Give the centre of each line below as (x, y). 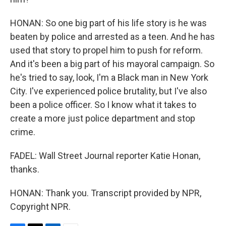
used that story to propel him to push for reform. (106, 50)
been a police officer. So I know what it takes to (103, 105)
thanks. (25, 169)
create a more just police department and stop (103, 118)
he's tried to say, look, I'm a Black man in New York (109, 77)
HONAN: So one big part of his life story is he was (108, 23)
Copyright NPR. (40, 207)
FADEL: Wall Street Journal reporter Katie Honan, (105, 156)
